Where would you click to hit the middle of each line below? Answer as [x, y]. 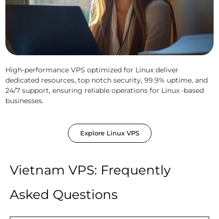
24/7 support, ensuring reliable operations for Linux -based [105, 91]
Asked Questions [64, 195]
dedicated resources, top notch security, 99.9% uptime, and [107, 80]
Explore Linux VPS [109, 133]
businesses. [24, 101]
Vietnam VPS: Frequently [90, 170]
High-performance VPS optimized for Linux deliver [92, 70]
